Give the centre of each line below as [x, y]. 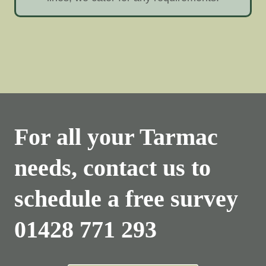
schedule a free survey [126, 198]
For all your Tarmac [116, 137]
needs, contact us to [113, 167]
